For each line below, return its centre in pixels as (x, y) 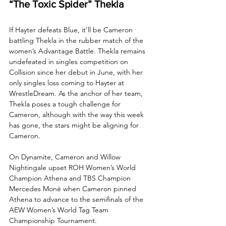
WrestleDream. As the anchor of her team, (77, 93)
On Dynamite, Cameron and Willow (66, 157)
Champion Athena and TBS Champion (71, 178)
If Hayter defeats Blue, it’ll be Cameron (72, 30)
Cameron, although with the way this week (77, 114)
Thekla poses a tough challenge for (66, 104)
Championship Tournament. (54, 220)
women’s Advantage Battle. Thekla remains (78, 51)
